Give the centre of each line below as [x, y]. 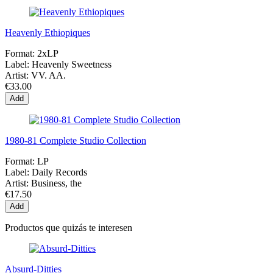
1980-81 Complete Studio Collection [76, 140]
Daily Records [59, 172]
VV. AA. [48, 75]
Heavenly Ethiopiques [48, 32]
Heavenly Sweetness [72, 64]
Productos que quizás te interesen [69, 227]
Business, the [56, 183]
